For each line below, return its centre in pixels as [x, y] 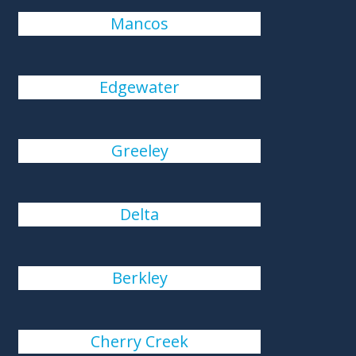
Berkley [139, 278]
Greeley [139, 151]
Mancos [140, 23]
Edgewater [140, 87]
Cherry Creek [140, 341]
